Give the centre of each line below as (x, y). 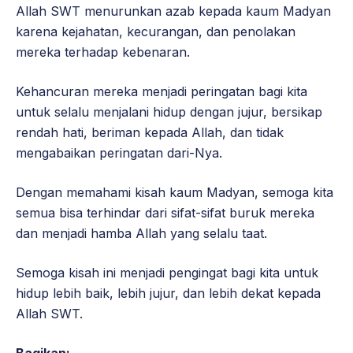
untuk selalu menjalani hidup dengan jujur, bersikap (169, 112)
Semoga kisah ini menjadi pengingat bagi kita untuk (167, 273)
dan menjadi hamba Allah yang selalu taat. (141, 234)
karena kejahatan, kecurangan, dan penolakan (156, 32)
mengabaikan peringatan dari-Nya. (119, 153)
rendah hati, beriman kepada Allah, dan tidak (150, 133)
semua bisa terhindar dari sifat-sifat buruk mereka (165, 213)
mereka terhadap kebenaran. (103, 52)
